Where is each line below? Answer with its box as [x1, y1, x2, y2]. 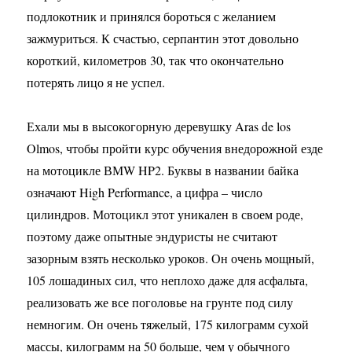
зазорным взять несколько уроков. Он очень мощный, [27, 250, 315, 266]
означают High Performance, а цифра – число [27, 184, 263, 200]
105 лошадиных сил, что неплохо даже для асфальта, [27, 272, 309, 288]
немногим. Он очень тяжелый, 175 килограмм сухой [27, 316, 310, 332]
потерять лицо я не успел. [27, 74, 166, 90]
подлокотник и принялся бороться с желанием [27, 8, 277, 24]
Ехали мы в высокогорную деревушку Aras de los [27, 118, 291, 134]
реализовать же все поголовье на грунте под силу [27, 294, 294, 310]
